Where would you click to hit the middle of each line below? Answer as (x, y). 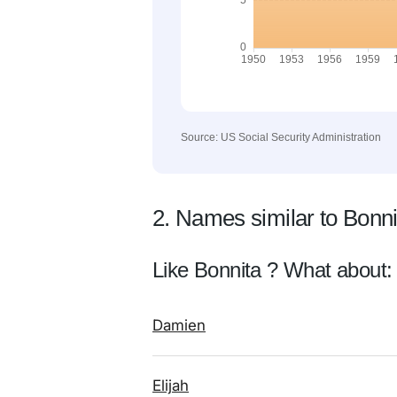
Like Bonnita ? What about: (272, 270)
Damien (179, 325)
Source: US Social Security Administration (281, 137)
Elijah (171, 385)
